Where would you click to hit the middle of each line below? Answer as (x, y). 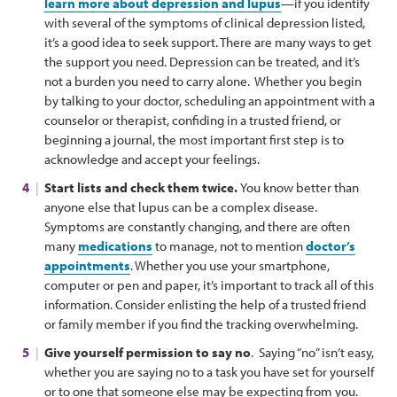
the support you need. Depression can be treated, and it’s (202, 61)
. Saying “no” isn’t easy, (312, 352)
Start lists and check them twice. (142, 187)
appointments (87, 265)
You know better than (300, 187)
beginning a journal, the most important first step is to (194, 139)
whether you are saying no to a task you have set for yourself (209, 371)
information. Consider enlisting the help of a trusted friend (205, 304)
